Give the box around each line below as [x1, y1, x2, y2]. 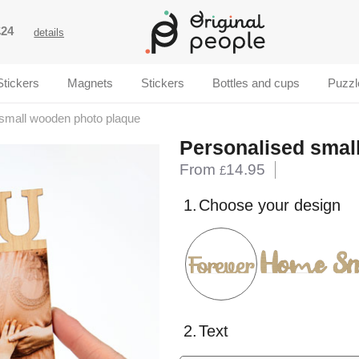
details [34, 26, 65, 38]
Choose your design [199, 196, 341, 215]
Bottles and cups [212, 76, 300, 91]
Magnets [67, 76, 114, 91]
